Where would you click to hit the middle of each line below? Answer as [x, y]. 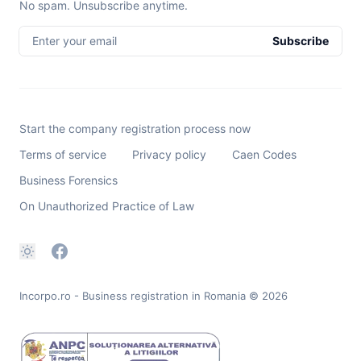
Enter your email [75, 40]
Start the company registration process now [135, 128]
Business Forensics [68, 180]
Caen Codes [264, 154]
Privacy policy [169, 154]
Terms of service [63, 154]
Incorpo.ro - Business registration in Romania [133, 295]
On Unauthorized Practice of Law [107, 205]
